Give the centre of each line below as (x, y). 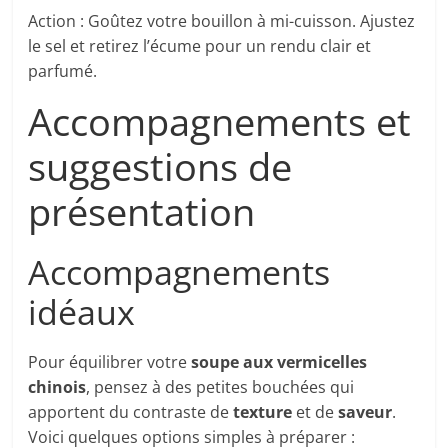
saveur (365, 412)
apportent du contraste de (131, 412)
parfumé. (63, 71)
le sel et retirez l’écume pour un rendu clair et (200, 46)
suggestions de (160, 166)
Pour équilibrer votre (110, 362)
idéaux (82, 312)
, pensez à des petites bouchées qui (220, 387)
